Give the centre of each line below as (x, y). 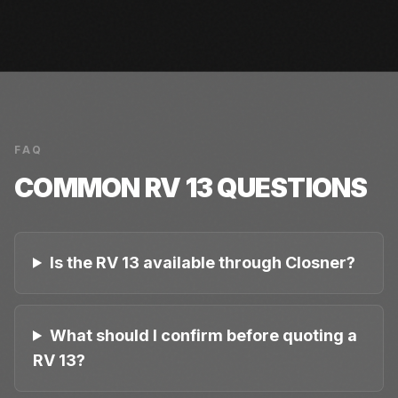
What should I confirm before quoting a (204, 335)
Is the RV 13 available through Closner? (203, 262)
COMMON (80, 187)
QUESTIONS (290, 187)
